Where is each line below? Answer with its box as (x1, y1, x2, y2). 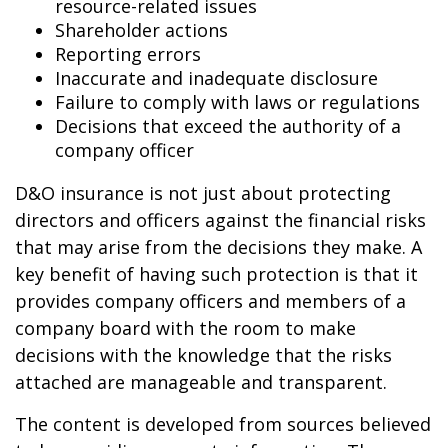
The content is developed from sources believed (15, 411, 431, 436)
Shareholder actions (55, 17, 228, 42)
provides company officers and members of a (15, 288, 406, 313)
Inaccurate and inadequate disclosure (55, 65, 378, 90)
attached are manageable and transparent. (15, 369, 387, 394)
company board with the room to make (15, 315, 356, 340)
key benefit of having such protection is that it (15, 261, 418, 286)
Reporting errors (55, 41, 201, 66)
